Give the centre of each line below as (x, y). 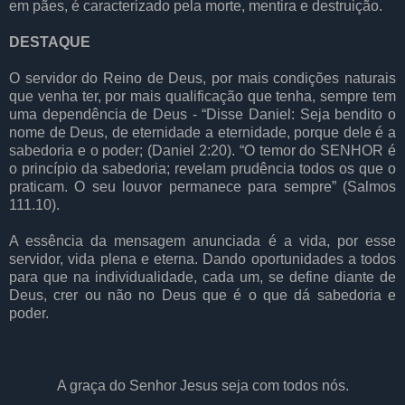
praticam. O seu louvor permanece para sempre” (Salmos (202, 186)
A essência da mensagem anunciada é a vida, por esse (202, 240)
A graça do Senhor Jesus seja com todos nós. (202, 385)
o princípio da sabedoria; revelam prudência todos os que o (202, 168)
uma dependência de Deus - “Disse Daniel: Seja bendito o (202, 114)
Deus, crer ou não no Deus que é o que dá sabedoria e (202, 295)
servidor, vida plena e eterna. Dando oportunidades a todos (202, 259)
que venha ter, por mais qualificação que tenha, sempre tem (202, 96)
